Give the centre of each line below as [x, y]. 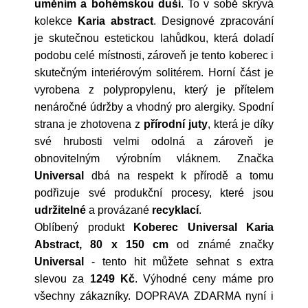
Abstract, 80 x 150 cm [102, 244]
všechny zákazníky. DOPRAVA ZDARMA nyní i [154, 296]
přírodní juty [176, 124]
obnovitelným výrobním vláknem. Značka [154, 158]
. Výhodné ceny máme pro [204, 279]
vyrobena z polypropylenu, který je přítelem [154, 90]
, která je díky [241, 124]
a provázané [119, 210]
